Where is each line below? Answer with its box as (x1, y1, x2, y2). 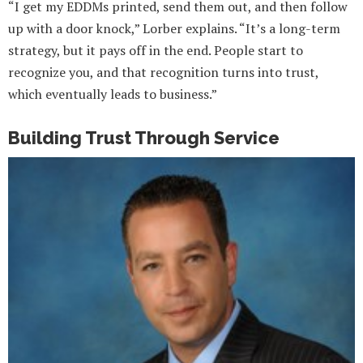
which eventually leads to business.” (8, 84, 217, 103)
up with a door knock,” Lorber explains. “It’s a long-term (8, 19, 340, 37)
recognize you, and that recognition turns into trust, (8, 62, 318, 81)
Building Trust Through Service (8, 126, 280, 148)
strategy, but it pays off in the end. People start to (8, 41, 303, 59)
